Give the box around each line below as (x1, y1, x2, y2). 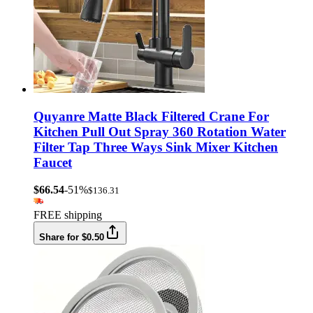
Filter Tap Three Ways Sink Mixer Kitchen (34, 140, 278, 155)
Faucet (34, 155, 72, 170)
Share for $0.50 (39, 231, 104, 242)
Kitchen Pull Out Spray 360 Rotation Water (34, 124, 286, 140)
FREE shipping (34, 208, 102, 221)
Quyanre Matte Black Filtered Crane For (34, 109, 269, 124)
